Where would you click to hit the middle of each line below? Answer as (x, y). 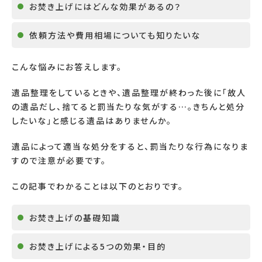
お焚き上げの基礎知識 (75, 217)
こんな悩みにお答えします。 (67, 66)
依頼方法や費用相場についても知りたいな (115, 35)
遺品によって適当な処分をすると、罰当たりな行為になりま (130, 146)
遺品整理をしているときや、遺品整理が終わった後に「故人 (129, 92)
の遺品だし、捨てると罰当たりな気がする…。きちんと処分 (128, 106)
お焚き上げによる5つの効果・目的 (98, 246)
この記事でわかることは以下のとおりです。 (98, 186)
